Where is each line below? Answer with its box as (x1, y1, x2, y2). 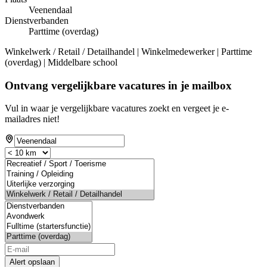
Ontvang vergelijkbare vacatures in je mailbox (5, 79, 232, 92)
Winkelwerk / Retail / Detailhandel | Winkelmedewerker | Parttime (5, 46, 252, 57)
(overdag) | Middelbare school (5, 57, 117, 68)
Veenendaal (29, 5, 72, 15)
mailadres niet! (5, 114, 60, 125)
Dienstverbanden (5, 15, 69, 26)
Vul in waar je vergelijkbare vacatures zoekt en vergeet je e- (5, 103, 229, 114)
